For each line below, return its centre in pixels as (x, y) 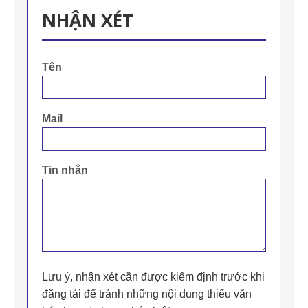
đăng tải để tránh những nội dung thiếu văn (147, 294)
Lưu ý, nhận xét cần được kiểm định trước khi (153, 277)
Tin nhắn (65, 170)
